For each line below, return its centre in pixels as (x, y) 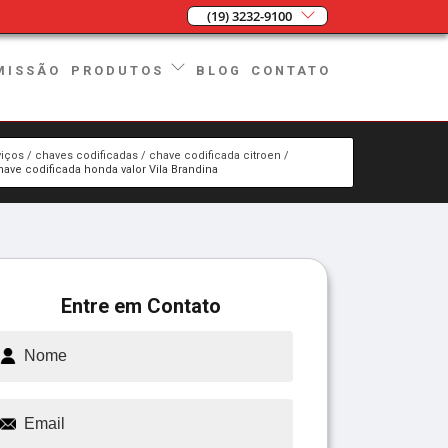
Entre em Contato (141, 305)
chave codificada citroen (214, 155)
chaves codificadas (86, 155)
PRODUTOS (121, 70)
